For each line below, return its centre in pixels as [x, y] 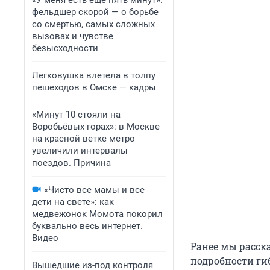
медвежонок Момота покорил [97, 214]
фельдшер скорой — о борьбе [95, 12]
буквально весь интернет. [87, 226]
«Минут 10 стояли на [76, 115]
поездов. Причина [71, 163]
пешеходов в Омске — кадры [94, 87]
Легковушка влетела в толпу [94, 75]
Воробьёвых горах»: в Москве [96, 127]
